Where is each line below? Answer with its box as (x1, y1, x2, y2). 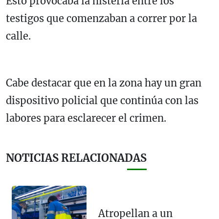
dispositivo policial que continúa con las (6, 94, 198, 107)
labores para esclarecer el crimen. (6, 111, 166, 124)
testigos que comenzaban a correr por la (6, 12, 197, 24)
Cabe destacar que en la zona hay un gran (6, 76, 201, 89)
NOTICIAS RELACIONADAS (6, 151, 147, 165)
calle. (6, 29, 31, 42)
